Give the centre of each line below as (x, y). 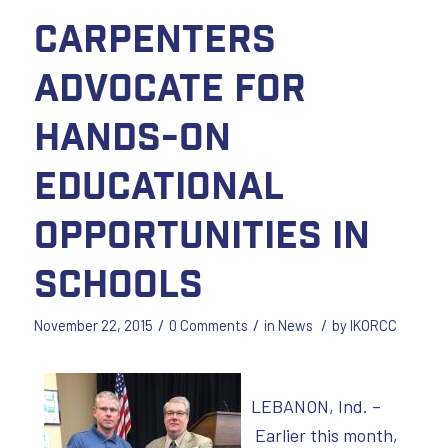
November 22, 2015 (93, 324)
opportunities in (201, 232)
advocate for (169, 85)
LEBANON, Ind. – (315, 405)
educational (158, 183)
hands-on (132, 134)
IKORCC (373, 324)
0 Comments (208, 324)
